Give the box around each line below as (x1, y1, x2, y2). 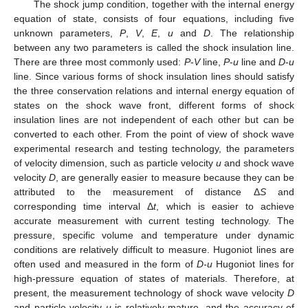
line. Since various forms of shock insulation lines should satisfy (14, 71, 294, 82)
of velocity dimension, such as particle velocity (14, 157, 216, 169)
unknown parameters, (14, 27, 120, 39)
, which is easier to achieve (156, 201, 294, 212)
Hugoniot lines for (212, 258, 295, 270)
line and (238, 56, 279, 68)
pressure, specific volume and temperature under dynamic (14, 230, 294, 241)
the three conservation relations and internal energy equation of (14, 85, 294, 97)
